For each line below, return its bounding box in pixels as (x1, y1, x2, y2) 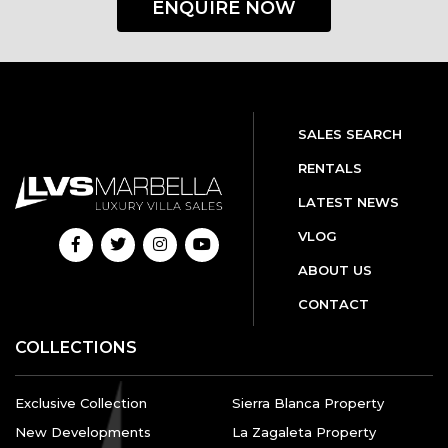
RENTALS (298, 159, 363, 176)
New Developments (15, 423, 151, 440)
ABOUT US (298, 261, 373, 278)
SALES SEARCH (298, 125, 403, 142)
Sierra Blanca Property (232, 394, 384, 411)
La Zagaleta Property (232, 423, 376, 440)
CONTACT (298, 295, 370, 312)
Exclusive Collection (15, 394, 147, 411)
